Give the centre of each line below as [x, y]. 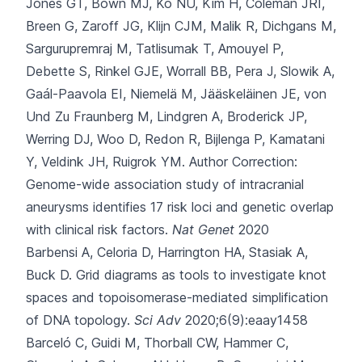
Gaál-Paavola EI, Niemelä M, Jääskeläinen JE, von [176, 94]
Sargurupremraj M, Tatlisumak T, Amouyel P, [155, 48]
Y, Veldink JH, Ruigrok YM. [105, 162]
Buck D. [51, 275]
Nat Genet [203, 229]
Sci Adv [158, 320]
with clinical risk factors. [97, 229]
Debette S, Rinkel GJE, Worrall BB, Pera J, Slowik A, [180, 71]
